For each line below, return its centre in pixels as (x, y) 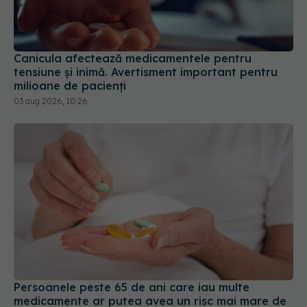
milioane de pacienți (70, 85)
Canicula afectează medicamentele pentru (133, 58)
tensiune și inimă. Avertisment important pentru (146, 72)
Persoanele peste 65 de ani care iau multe (132, 287)
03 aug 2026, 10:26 (51, 101)
